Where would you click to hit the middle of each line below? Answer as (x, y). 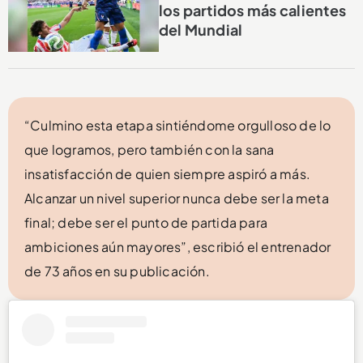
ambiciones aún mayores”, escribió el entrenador (178, 246)
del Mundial (201, 29)
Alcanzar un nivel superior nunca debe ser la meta (177, 198)
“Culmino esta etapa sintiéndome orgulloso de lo (178, 125)
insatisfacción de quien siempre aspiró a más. (168, 173)
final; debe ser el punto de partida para (146, 222)
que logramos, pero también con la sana (149, 149)
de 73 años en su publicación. (117, 271)
